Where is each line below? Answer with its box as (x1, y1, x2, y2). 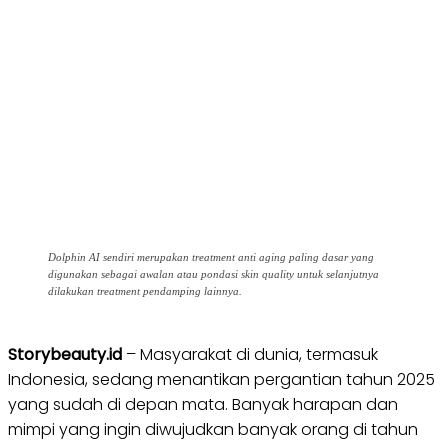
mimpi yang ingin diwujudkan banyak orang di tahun (8, 418, 418, 441)
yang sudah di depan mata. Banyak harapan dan (8, 393, 398, 416)
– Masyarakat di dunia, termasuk (122, 343, 378, 366)
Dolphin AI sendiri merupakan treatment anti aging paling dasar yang (48, 251, 374, 263)
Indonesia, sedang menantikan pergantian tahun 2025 (8, 368, 435, 391)
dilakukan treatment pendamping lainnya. (48, 285, 242, 297)
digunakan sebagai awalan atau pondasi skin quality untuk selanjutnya (48, 268, 379, 280)
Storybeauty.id (8, 343, 122, 366)
